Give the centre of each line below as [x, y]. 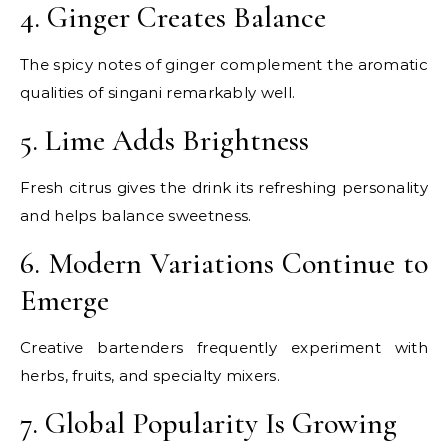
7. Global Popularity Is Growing [208, 424]
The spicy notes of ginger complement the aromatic [224, 65]
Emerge [64, 301]
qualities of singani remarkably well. [158, 93]
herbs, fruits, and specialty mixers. [150, 376]
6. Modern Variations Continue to [224, 264]
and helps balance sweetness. [136, 216]
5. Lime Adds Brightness [164, 141]
